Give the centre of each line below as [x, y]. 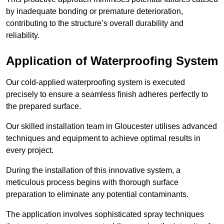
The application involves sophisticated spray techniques [105, 214]
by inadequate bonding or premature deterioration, [94, 11]
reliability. [23, 35]
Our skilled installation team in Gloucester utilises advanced [111, 126]
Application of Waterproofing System [112, 61]
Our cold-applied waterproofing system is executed [95, 82]
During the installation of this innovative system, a [93, 170]
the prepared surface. [44, 106]
